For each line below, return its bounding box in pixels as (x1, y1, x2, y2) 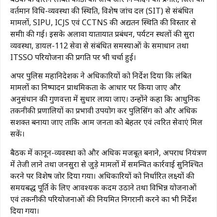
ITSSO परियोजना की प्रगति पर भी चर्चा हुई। (10, 52, 136, 63)
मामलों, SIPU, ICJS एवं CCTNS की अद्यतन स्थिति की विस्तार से (10, 17, 196, 28)
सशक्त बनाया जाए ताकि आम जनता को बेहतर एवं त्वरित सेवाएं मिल (10, 117, 202, 128)
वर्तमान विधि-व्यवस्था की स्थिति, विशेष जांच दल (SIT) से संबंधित (10, 5, 193, 16)
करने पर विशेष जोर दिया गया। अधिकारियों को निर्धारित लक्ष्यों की (10, 170, 194, 181)
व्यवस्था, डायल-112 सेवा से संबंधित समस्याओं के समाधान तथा (10, 40, 188, 51)
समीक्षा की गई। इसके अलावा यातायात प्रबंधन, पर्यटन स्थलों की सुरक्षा (10, 29, 194, 40)
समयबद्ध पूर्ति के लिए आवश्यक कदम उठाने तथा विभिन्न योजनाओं (10, 182, 197, 193)
